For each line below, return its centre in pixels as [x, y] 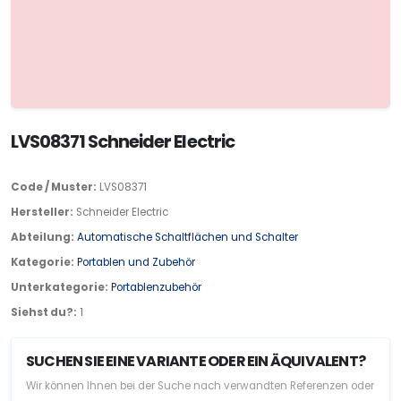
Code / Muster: [54, 187]
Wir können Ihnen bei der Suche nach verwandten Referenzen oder [200, 385]
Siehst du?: [44, 312]
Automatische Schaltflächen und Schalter [188, 237]
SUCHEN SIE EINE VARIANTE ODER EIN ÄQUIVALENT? [196, 361]
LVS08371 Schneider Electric [123, 141]
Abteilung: [43, 237]
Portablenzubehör [156, 287]
